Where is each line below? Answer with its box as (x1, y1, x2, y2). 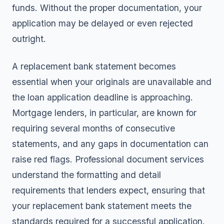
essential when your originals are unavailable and (12, 76, 211, 87)
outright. (12, 33, 46, 44)
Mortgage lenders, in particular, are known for (12, 107, 196, 118)
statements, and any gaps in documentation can (12, 138, 208, 149)
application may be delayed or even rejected (12, 18, 193, 28)
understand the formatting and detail (12, 169, 161, 180)
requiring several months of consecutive (12, 123, 175, 133)
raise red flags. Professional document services (12, 154, 204, 164)
